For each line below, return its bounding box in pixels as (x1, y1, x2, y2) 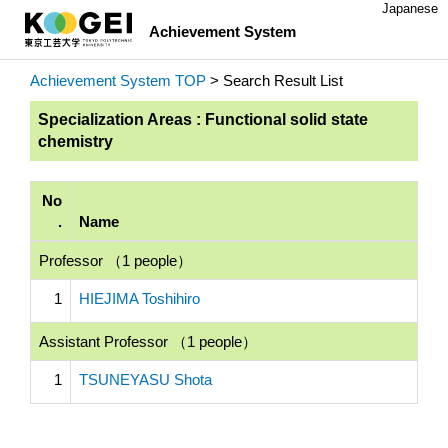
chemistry (38, 133, 113, 150)
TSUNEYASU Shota (79, 371, 212, 388)
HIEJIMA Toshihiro (79, 290, 200, 307)
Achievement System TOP (30, 72, 206, 89)
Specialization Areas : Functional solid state (38, 111, 368, 128)
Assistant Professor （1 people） (39, 333, 257, 350)
